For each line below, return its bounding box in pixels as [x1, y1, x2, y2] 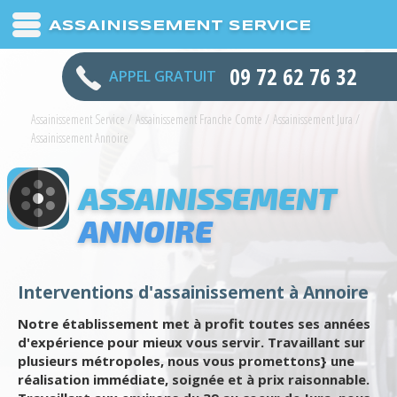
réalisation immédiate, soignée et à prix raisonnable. [18, 370, 370, 388]
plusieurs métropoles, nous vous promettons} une [18, 352, 354, 370]
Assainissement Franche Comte [136, 111, 262, 128]
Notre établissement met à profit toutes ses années [18, 315, 370, 332]
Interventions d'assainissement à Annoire [18, 280, 369, 304]
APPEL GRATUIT [109, 66, 216, 86]
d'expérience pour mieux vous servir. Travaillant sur [18, 333, 365, 351]
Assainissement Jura [273, 111, 353, 128]
